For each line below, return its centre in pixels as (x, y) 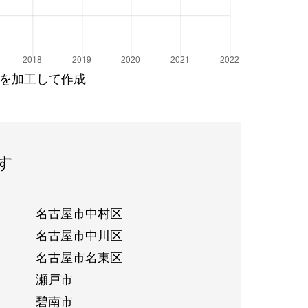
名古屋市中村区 (79, 212)
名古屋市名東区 (79, 256)
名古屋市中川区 (79, 234)
